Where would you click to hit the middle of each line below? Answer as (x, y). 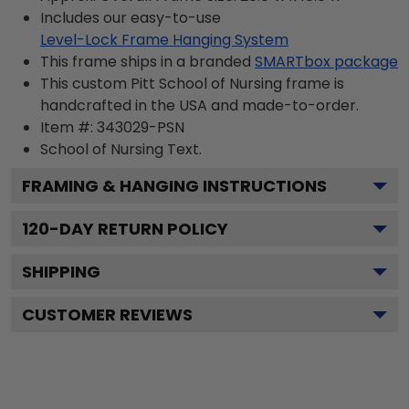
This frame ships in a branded (146, 62)
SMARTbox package (326, 62)
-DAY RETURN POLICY (139, 229)
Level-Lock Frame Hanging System (164, 40)
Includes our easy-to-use (131, 18)
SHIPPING (61, 272)
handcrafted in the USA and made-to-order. (199, 105)
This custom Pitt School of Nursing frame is (192, 84)
